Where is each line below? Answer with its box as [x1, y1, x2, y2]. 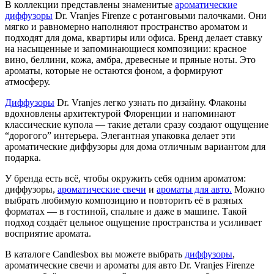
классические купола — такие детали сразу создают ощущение [5, 119, 268, 130]
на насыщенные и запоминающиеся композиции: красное [5, 43, 246, 54]
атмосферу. [5, 76, 50, 87]
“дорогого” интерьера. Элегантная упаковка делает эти [5, 130, 235, 141]
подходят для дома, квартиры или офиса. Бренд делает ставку [5, 32, 262, 43]
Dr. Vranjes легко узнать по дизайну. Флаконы [54, 97, 246, 108]
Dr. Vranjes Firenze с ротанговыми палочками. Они [53, 10, 267, 21]
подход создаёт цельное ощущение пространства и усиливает [5, 217, 262, 228]
